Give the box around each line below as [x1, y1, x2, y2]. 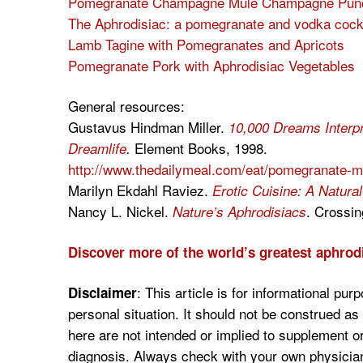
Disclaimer [67, 282, 137, 302]
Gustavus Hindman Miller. [67, 117, 228, 138]
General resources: [67, 96, 185, 117]
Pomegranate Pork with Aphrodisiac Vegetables [67, 55, 355, 76]
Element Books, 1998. [130, 138, 267, 159]
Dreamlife [67, 139, 126, 159]
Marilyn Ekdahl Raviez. [67, 180, 212, 201]
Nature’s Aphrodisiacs [172, 202, 306, 222]
